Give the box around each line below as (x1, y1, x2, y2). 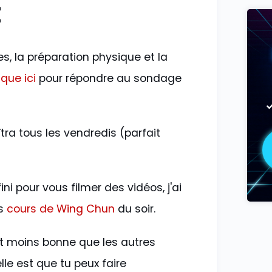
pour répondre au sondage (36, 71, 182, 86)
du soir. (115, 202, 155, 217)
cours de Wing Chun (7, 202, 115, 217)
